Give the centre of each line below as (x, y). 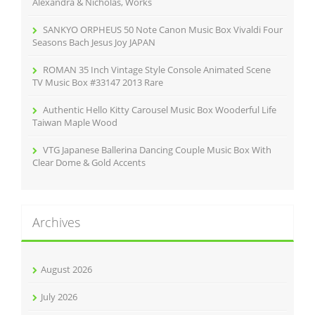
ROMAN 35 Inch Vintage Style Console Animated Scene (157, 69)
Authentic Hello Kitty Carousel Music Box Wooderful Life (160, 109)
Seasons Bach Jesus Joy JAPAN (94, 42)
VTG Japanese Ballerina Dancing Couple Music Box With (157, 149)
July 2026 (59, 296)
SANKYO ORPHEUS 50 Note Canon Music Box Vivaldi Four (163, 29)
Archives (56, 222)
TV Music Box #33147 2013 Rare (98, 82)
